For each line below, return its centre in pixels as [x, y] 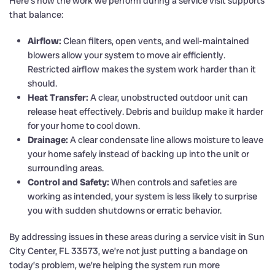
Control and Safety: [68, 182]
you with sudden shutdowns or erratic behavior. [125, 210]
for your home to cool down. [84, 126]
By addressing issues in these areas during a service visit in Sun [137, 237]
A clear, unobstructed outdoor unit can [168, 97]
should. [42, 83]
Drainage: [48, 140]
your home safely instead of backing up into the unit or [138, 154]
